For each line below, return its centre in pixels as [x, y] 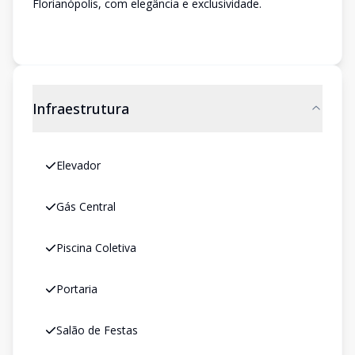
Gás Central [86, 206]
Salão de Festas [97, 330]
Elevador [78, 165]
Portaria [77, 289]
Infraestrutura [81, 109]
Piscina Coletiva [96, 248]
